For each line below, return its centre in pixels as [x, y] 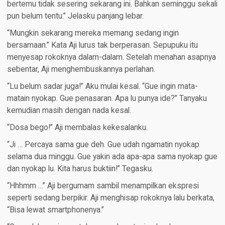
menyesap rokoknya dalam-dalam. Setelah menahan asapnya [111, 58]
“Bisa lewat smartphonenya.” [55, 210]
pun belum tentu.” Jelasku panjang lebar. [75, 16]
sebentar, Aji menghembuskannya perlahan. [81, 70]
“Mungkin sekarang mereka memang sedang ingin [93, 33]
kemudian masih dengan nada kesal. [69, 111]
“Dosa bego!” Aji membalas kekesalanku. [77, 128]
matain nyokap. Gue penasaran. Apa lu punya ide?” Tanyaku [107, 99]
